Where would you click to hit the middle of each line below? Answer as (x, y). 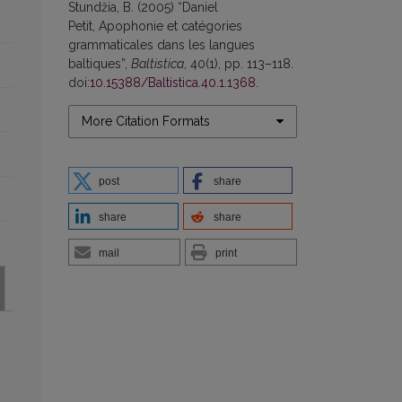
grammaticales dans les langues (162, 44)
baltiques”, (100, 63)
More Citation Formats (146, 121)
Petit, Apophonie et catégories (155, 26)
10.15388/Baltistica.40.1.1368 (173, 82)
